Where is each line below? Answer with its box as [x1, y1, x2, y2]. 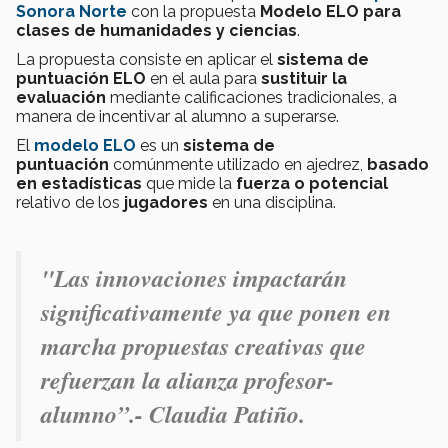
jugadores [124, 193, 208, 213]
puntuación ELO [16, 69, 146, 89]
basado [367, 155, 429, 175]
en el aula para [146, 69, 261, 89]
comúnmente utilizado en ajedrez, [109, 155, 367, 175]
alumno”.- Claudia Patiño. [41, 397, 305, 432]
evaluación [16, 88, 106, 108]
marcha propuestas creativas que [41, 329, 366, 364]
